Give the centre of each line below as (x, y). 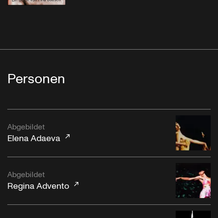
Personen (36, 79)
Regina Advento (38, 186)
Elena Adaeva (34, 139)
